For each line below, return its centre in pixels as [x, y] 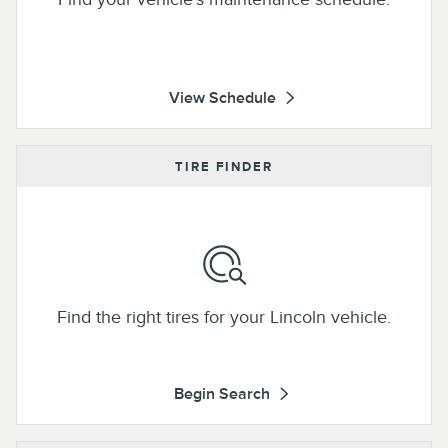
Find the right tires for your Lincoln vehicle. [224, 316]
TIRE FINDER [224, 166]
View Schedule [222, 97]
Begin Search [222, 393]
